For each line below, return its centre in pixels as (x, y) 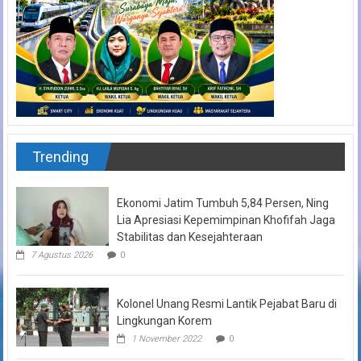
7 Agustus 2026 (61, 255)
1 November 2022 (166, 338)
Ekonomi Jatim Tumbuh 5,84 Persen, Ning (222, 203)
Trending (60, 156)
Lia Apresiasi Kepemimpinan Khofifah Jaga (226, 220)
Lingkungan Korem (164, 320)
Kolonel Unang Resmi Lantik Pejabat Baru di (226, 303)
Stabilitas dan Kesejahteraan (189, 237)
